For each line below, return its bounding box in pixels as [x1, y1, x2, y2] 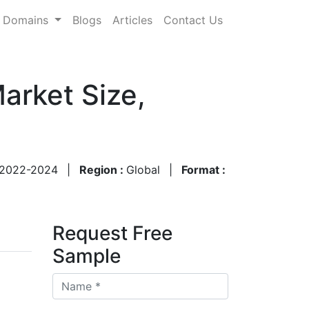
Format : [181, 162, 226, 177]
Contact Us [163, 12, 223, 27]
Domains [3, 12, 52, 27]
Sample [52, 243, 121, 268]
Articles [112, 12, 152, 27]
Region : [79, 162, 126, 177]
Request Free [52, 221, 172, 245]
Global [126, 162, 160, 177]
